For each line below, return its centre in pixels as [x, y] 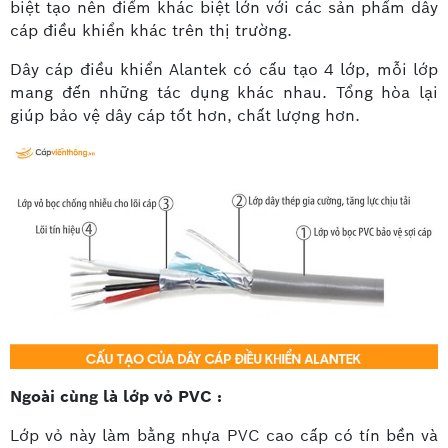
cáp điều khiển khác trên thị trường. [153, 30]
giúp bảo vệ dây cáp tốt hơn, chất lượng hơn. [187, 115]
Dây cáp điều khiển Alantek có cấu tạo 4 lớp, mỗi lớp [224, 69]
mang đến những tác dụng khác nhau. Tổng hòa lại [224, 92]
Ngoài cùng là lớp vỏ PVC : [116, 396]
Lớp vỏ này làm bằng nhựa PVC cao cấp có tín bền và [224, 435]
